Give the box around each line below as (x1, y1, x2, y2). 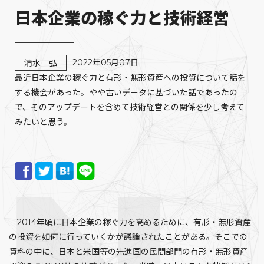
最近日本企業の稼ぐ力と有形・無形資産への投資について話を (15, 72, 246, 83)
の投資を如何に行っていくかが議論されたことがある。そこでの (9, 232, 247, 242)
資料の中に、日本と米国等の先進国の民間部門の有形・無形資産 (9, 246, 248, 257)
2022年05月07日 (72, 57, 138, 68)
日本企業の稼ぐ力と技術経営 (15, 8, 229, 28)
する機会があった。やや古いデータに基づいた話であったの (15, 87, 237, 98)
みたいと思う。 (15, 117, 72, 127)
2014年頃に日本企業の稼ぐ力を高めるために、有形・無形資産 (9, 217, 251, 227)
